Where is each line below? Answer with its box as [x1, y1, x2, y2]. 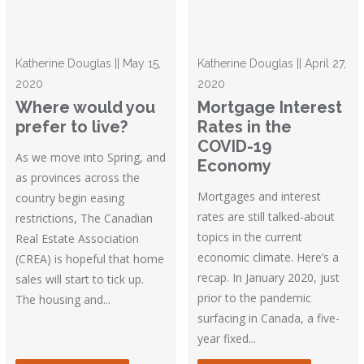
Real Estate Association [15, 231, 140, 247]
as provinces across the [15, 170, 141, 186]
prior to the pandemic [197, 290, 312, 306]
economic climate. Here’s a [197, 249, 340, 266]
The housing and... [15, 292, 111, 308]
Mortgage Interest [197, 97, 343, 118]
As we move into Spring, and [15, 149, 167, 166]
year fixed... [197, 331, 257, 347]
